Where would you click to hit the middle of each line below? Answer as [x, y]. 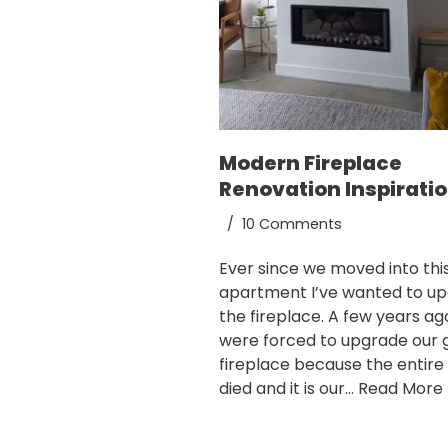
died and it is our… [288, 388]
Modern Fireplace [310, 162]
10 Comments [292, 223]
